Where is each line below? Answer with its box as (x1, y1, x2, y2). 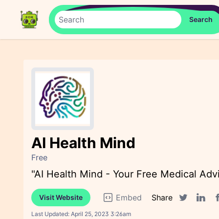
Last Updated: (31, 210, 71, 218)
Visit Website (39, 193, 83, 201)
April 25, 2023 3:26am (71, 210, 131, 218)
